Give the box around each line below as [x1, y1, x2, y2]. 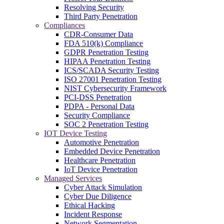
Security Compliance [64, 110, 130, 119]
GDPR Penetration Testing [64, 47, 148, 56]
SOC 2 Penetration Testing [64, 119, 148, 128]
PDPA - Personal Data [64, 101, 134, 110]
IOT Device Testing [44, 128, 107, 137]
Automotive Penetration [64, 137, 139, 146]
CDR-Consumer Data [64, 29, 133, 38]
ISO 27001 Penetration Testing [64, 74, 161, 83]
